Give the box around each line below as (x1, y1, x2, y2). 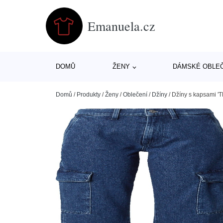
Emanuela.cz (88, 17, 155, 34)
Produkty (77, 91, 101, 98)
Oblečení (123, 91, 147, 98)
